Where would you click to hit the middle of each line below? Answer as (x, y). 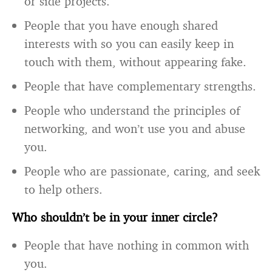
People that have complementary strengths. (140, 86)
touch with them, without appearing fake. (135, 62)
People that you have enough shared (121, 25)
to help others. (63, 189)
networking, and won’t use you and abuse (135, 128)
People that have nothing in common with (137, 245)
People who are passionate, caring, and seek (142, 171)
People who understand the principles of (132, 110)
